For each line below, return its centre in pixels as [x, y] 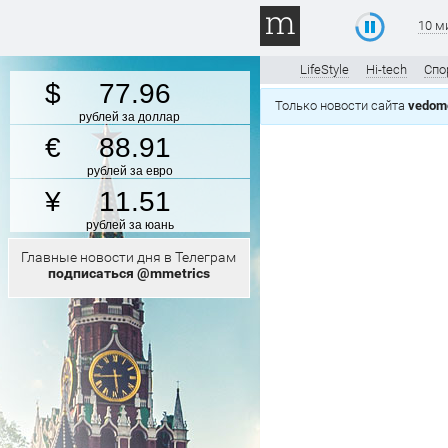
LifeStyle [324, 69]
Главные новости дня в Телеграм [128, 257]
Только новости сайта [341, 105]
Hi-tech [386, 69]
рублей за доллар [129, 117]
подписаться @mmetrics [128, 273]
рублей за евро [129, 171]
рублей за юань [129, 225]
